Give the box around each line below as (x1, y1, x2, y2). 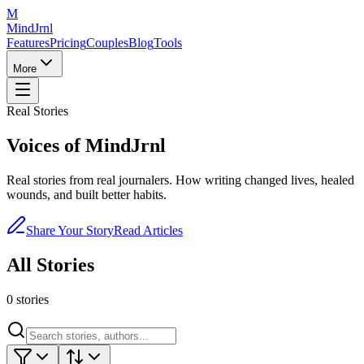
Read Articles (114, 223, 183, 237)
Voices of (6, 134, 85, 156)
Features (6, 36, 50, 50)
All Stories (6, 253, 94, 275)
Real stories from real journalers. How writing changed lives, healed (6, 172, 354, 187)
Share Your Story (26, 223, 114, 237)
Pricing (50, 36, 86, 50)
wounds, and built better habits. (6, 187, 167, 201)
